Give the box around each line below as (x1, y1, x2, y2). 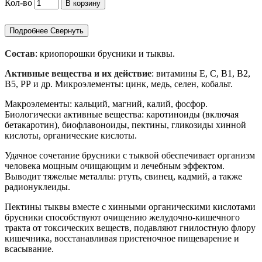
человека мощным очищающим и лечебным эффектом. (5, 161, 225, 171)
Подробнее (9, 26, 48, 36)
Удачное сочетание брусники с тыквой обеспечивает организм (5, 150, 255, 161)
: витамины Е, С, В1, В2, (151, 68, 250, 79)
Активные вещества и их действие (5, 68, 151, 79)
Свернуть (50, 26, 84, 36)
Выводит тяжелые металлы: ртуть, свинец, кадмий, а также (5, 171, 242, 182)
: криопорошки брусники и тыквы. (35, 49, 175, 59)
